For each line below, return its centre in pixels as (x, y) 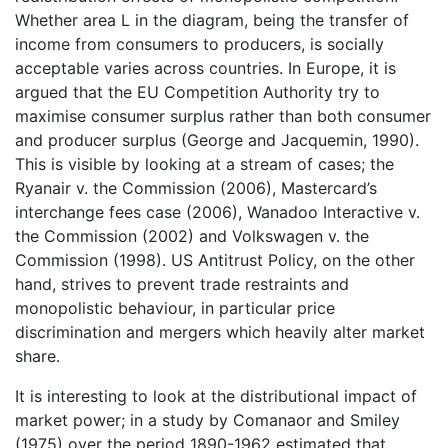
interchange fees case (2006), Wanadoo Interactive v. (217, 211)
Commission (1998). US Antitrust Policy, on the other (215, 259)
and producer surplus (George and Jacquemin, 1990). (217, 139)
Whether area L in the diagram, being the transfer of (212, 19)
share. (37, 355)
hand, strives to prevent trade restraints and (182, 283)
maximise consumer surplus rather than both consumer (223, 115)
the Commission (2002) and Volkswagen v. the (192, 235)
